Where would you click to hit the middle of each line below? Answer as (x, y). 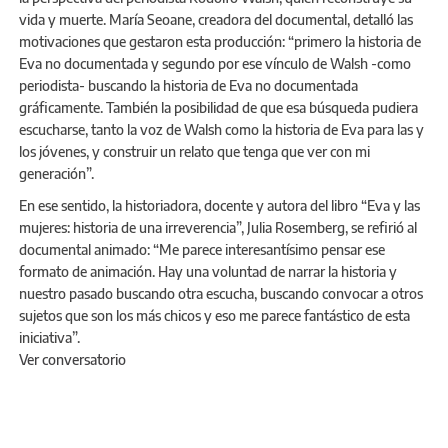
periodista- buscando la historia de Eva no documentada (188, 85)
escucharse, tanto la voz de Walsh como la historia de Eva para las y (221, 129)
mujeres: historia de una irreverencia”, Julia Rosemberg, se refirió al (218, 227)
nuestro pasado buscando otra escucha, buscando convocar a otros (221, 293)
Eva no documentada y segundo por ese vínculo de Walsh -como (215, 63)
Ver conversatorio (72, 359)
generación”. (56, 173)
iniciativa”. (49, 337)
